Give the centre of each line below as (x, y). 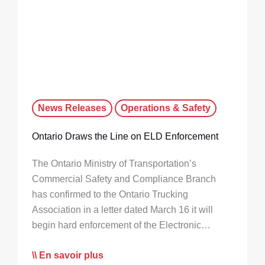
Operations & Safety (166, 108)
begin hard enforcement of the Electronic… (121, 225)
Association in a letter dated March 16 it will (122, 209)
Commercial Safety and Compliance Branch (124, 179)
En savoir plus (71, 256)
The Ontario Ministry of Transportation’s (114, 163)
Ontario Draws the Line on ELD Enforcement (125, 136)
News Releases (72, 108)
